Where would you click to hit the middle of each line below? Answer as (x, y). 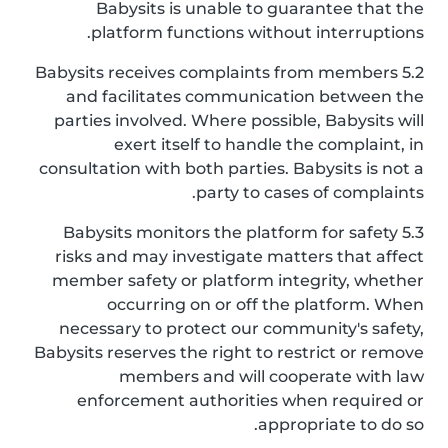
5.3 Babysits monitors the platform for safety (230, 232)
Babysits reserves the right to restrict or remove (229, 352)
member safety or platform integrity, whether (238, 280)
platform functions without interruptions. (257, 32)
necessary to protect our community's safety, (241, 328)
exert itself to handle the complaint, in (269, 144)
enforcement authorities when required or (250, 400)
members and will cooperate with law (271, 376)
